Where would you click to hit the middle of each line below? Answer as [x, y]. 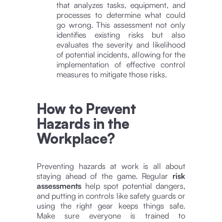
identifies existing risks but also [121, 34]
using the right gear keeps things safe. [111, 205]
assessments [59, 186]
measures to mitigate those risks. [112, 74]
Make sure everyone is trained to [111, 215]
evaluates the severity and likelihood [121, 44]
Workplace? [76, 138]
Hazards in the [83, 123]
